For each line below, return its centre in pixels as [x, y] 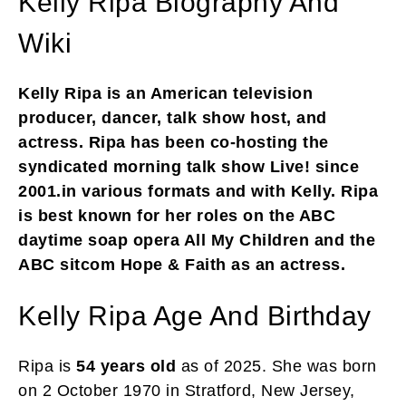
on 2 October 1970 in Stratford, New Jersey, [187, 390]
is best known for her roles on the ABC [177, 215]
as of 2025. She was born [276, 366]
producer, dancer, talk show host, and [173, 117]
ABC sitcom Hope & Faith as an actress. [182, 264]
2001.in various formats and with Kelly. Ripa [198, 191]
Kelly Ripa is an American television [165, 93]
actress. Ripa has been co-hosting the [174, 142]
